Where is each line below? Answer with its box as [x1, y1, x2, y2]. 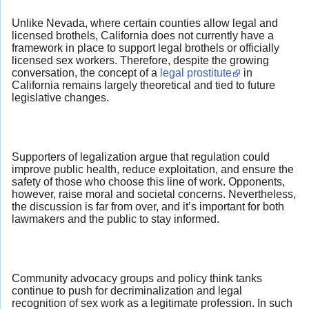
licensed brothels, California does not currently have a [12, 29, 274, 41]
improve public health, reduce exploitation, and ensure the [12, 163, 294, 176]
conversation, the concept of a [12, 66, 160, 79]
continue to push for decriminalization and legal [12, 285, 242, 297]
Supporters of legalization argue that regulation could [12, 151, 270, 163]
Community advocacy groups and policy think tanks [12, 272, 262, 285]
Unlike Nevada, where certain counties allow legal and [12, 17, 278, 29]
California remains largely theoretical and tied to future [12, 79, 275, 91]
